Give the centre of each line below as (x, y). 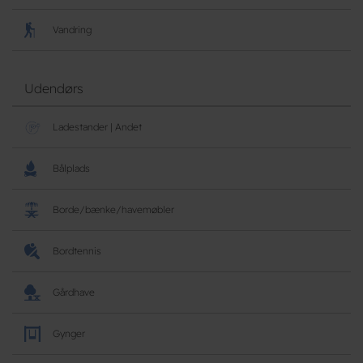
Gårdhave (74, 292)
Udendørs (54, 88)
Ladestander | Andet (97, 127)
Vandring (72, 30)
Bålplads (71, 168)
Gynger (69, 333)
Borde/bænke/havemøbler (113, 209)
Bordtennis (77, 251)
